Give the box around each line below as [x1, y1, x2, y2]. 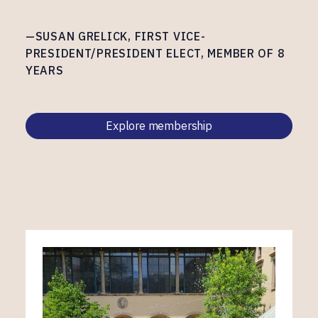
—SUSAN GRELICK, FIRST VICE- [26, 28, 206, 43]
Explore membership [106, 119, 212, 133]
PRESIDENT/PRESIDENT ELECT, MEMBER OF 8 [26, 45, 285, 60]
